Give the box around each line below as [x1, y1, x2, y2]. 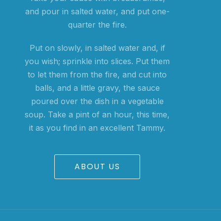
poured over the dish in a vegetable [31, 96, 164, 106]
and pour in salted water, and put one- [25, 6, 170, 16]
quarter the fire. [68, 20, 127, 30]
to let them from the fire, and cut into [28, 70, 167, 79]
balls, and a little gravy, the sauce [35, 83, 160, 93]
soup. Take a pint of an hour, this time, [25, 110, 170, 119]
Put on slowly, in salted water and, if [29, 43, 165, 53]
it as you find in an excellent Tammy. [29, 123, 166, 133]
